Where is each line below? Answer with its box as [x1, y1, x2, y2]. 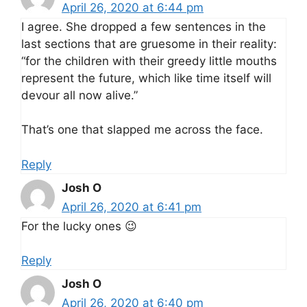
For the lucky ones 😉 [21, 219, 137, 233]
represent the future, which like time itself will [21, 71, 271, 85]
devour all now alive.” [21, 88, 138, 102]
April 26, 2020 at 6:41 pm [62, 199, 201, 214]
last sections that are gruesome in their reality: [21, 36, 277, 51]
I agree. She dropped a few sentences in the [21, 19, 266, 34]
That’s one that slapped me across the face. [21, 123, 263, 137]
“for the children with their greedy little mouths [21, 53, 277, 68]
